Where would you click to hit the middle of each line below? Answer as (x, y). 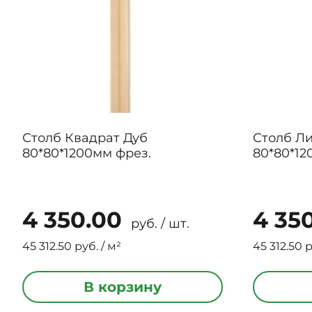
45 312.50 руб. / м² (72, 246)
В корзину (123, 287)
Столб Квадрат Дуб (85, 138)
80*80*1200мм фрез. (133, 153)
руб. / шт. (158, 224)
